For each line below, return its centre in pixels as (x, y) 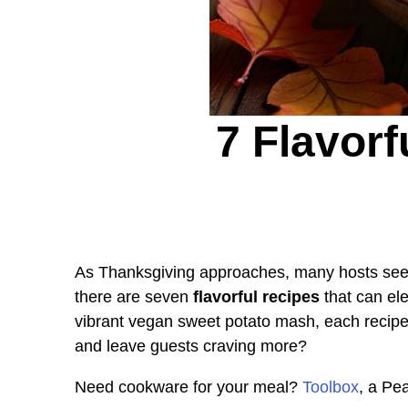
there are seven (134, 296)
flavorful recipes (256, 296)
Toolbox (331, 387)
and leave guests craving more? (191, 346)
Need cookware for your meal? (189, 387)
